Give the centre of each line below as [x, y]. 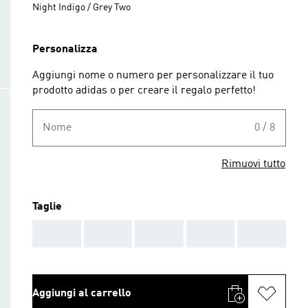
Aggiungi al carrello [82, 294]
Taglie [47, 207]
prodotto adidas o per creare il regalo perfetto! [144, 91]
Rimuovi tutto [253, 164]
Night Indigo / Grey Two [81, 8]
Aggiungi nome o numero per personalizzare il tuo [153, 76]
